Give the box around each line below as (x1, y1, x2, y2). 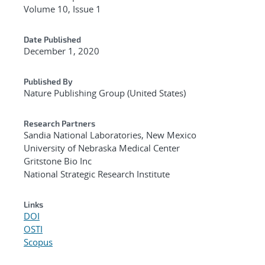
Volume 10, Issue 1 (24, 2, 101, 15)
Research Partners (24, 118, 95, 128)
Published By (24, 76, 73, 86)
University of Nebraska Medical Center (24, 141, 180, 154)
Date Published (24, 34, 81, 44)
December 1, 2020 (24, 44, 99, 57)
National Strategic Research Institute (24, 167, 170, 180)
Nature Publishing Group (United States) (24, 86, 186, 99)
